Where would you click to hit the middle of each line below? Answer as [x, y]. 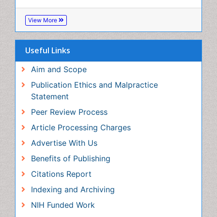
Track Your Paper [57, 129]
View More [43, 206]
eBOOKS [43, 143]
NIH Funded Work [58, 115]
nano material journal [63, 187]
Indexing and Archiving [66, 101]
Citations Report [55, 87]
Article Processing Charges [73, 45]
